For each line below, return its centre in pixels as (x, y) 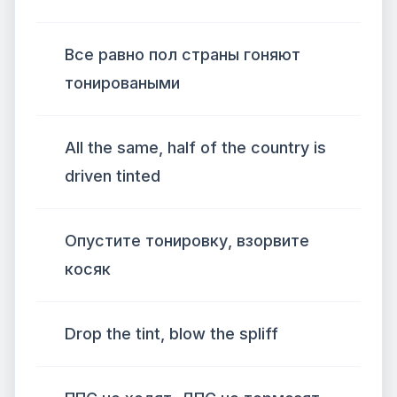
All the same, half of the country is (195, 148)
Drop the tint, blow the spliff (171, 334)
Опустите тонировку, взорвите (187, 241)
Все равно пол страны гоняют (183, 54)
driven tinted (113, 176)
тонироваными (122, 83)
